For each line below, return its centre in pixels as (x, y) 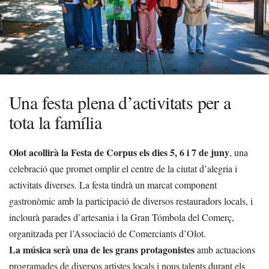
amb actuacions (225, 249)
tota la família (55, 122)
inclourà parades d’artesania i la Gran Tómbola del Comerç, (122, 217)
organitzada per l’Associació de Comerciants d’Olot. (107, 233)
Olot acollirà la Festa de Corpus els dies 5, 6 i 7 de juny (119, 152)
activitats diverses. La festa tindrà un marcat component (113, 184)
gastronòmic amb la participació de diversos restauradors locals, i (131, 201)
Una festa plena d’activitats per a (120, 102)
